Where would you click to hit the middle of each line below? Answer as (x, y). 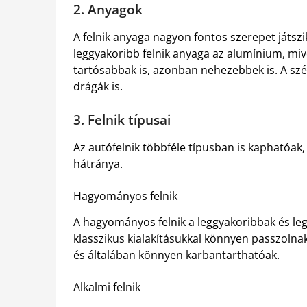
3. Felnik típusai (122, 120)
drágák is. (98, 87)
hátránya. (98, 164)
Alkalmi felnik (107, 287)
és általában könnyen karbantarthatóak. (176, 255)
